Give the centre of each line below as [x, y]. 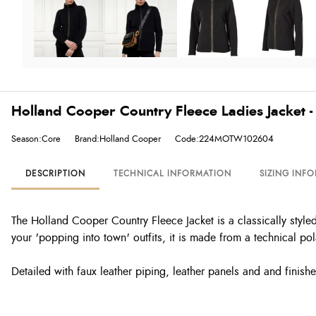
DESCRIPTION [55, 174]
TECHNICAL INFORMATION [172, 174]
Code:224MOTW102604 [224, 139]
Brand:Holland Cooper [118, 139]
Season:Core [36, 139]
